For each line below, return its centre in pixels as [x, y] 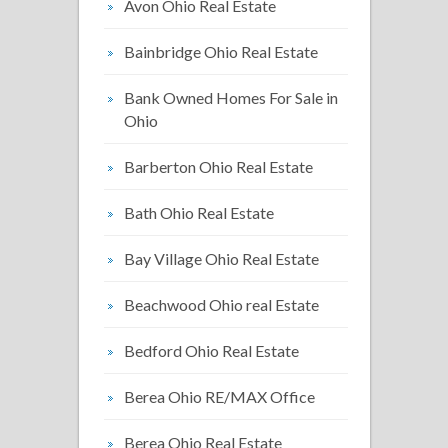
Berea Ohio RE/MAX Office [219, 396]
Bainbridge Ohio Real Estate [221, 51]
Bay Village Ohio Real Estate [221, 258]
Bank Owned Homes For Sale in [231, 97]
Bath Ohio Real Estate [199, 212]
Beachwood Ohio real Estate [221, 304]
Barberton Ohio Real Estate [218, 166]
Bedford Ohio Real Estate [211, 350]
